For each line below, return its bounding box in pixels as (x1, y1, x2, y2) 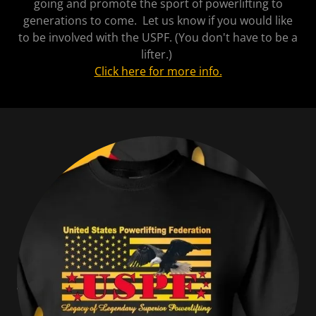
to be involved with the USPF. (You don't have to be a (18, 29, 298, 45)
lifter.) (141, 46, 175, 62)
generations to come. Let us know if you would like (23, 12, 293, 28)
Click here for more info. (94, 63, 222, 79)
